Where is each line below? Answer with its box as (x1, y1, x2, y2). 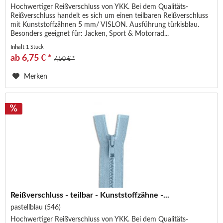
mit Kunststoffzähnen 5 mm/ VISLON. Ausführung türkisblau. (10, 21, 200, 29)
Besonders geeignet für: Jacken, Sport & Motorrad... (10, 30, 169, 38)
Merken (24, 73, 48, 81)
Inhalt (10, 44, 26, 50)
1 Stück (26, 44, 44, 50)
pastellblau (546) (10, 204, 61, 212)
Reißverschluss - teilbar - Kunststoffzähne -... (10, 191, 170, 200)
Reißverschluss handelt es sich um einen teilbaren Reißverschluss (10, 12, 209, 20)
